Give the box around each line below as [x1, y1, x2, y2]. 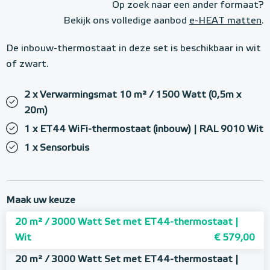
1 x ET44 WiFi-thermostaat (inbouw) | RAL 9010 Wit [24, 125, 263, 134]
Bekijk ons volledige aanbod [64, 16, 189, 26]
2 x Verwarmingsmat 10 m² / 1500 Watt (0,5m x [24, 90, 241, 100]
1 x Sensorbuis [24, 143, 89, 153]
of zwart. [6, 60, 49, 69]
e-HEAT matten [189, 16, 262, 26]
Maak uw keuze [6, 196, 75, 206]
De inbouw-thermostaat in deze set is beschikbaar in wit [6, 44, 261, 54]
